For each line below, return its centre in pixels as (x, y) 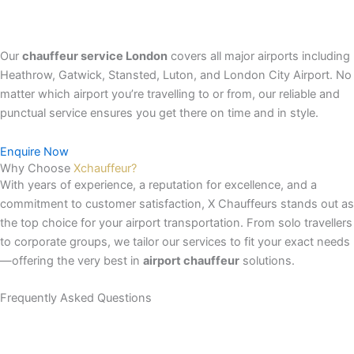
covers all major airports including (259, 56)
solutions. (267, 261)
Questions (124, 298)
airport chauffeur (191, 261)
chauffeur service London (95, 56)
